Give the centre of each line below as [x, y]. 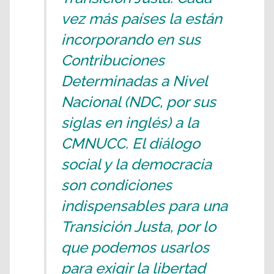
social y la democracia [136, 164]
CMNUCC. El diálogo [131, 143]
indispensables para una [144, 206]
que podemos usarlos [135, 247]
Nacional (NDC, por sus [139, 102]
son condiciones [117, 185]
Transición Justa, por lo [139, 227]
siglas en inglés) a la [130, 123]
